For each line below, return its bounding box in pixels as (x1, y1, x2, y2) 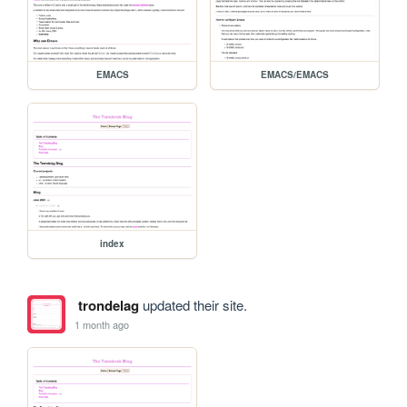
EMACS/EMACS (261, 68, 330, 82)
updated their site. (138, 295, 247, 315)
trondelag (77, 295, 139, 316)
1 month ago (74, 316, 130, 332)
